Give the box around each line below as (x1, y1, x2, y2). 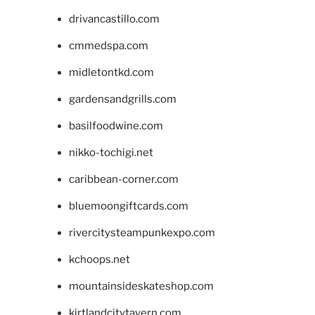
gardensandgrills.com (68, 92, 176, 105)
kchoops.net (68, 252, 130, 266)
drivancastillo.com (68, 12, 160, 25)
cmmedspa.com (68, 39, 148, 52)
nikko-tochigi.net (68, 146, 153, 159)
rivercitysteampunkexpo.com (68, 226, 215, 239)
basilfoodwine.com (68, 119, 163, 132)
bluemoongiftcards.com (68, 199, 188, 212)
